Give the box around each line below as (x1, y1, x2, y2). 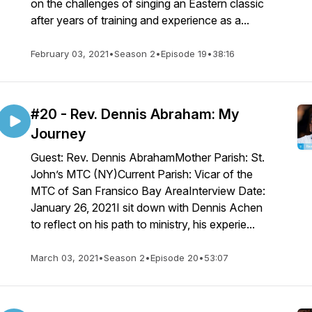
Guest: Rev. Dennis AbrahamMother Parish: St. (31, 150, 265, 164)
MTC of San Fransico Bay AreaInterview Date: (31, 184, 265, 198)
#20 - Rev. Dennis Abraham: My (31, 106, 239, 123)
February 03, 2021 (31, 48, 109, 59)
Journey (31, 125, 86, 142)
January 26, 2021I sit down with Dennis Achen (31, 201, 263, 214)
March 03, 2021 (31, 252, 98, 263)
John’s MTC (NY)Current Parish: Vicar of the (31, 167, 253, 181)
